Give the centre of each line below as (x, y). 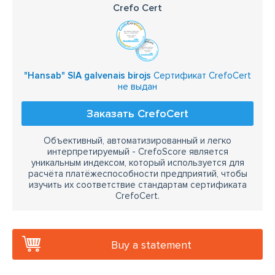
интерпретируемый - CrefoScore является (137, 152)
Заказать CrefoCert (137, 114)
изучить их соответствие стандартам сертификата (137, 185)
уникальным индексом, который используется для (137, 163)
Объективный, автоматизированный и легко (137, 141)
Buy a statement (151, 245)
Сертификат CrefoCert (201, 76)
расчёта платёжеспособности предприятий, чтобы (137, 174)
